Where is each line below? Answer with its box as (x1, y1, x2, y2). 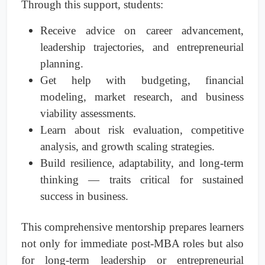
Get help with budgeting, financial (40, 74, 244, 87)
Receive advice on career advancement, (40, 24, 244, 37)
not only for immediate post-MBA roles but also (21, 237, 244, 250)
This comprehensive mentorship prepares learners (21, 221, 244, 234)
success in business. (40, 190, 128, 203)
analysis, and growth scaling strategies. (40, 140, 215, 153)
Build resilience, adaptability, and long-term (40, 157, 244, 170)
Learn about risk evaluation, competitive (40, 124, 244, 137)
